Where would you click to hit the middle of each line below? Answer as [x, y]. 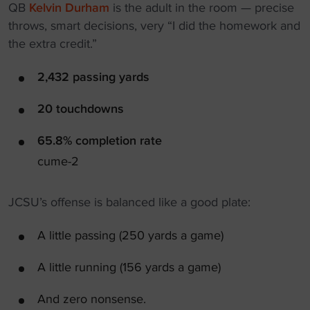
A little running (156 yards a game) [129, 267]
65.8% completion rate [100, 140]
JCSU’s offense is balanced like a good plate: [129, 202]
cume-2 [58, 161]
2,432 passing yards [93, 77]
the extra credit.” [53, 44]
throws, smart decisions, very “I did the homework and [154, 26]
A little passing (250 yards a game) [130, 235]
